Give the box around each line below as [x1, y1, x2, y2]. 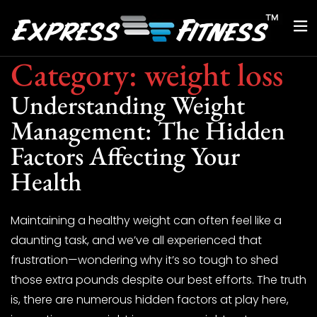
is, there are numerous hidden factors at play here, [11, 291, 289, 308]
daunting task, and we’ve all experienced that [11, 231, 262, 248]
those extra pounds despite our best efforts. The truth [11, 271, 306, 288]
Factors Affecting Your [11, 138, 240, 173]
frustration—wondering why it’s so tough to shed [11, 251, 278, 268]
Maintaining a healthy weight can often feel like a [11, 212, 282, 229]
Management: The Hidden [11, 113, 285, 147]
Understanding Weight [11, 87, 245, 122]
